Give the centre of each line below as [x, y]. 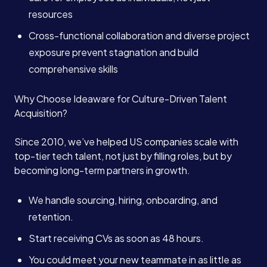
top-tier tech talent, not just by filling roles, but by [123, 156]
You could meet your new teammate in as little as [135, 260]
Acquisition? [41, 113]
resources [51, 14]
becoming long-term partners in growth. [102, 170]
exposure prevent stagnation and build [114, 52]
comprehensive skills [73, 69]
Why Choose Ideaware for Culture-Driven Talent [121, 99]
